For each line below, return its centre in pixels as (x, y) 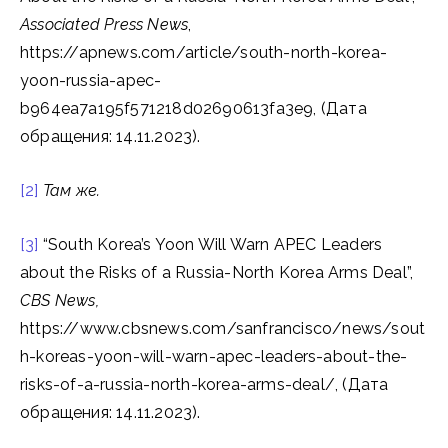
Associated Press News (104, 24)
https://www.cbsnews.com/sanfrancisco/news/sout (223, 328)
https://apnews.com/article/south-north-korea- (204, 52)
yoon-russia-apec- (91, 80)
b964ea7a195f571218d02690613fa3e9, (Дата (193, 108)
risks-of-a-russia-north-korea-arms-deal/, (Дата (204, 384)
